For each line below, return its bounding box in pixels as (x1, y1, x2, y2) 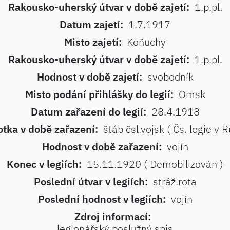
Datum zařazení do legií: (30, 105, 146, 119)
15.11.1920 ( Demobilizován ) (87, 157, 223, 171)
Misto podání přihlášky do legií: (25, 87, 174, 101)
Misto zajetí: (64, 35, 122, 49)
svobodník (147, 70, 194, 84)
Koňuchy (127, 35, 166, 49)
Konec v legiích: (7, 157, 82, 171)
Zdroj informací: (74, 209, 151, 223)
